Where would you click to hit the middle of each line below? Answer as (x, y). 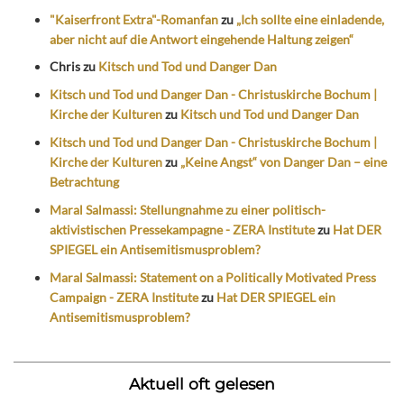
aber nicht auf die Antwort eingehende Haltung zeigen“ (202, 39)
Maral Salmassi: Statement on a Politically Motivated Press (213, 277)
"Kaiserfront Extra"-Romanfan (134, 19)
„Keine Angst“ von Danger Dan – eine (284, 162)
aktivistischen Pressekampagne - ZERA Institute (182, 229)
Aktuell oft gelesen (202, 384)
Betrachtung (84, 182)
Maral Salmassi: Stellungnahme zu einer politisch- (188, 209)
